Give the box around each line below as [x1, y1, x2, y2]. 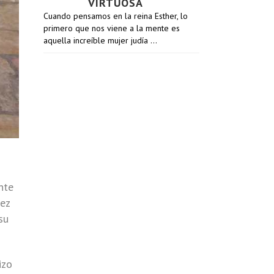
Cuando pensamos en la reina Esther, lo [43, 10, 188, 21]
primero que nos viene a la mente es [43, 23, 180, 34]
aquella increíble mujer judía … [43, 35, 157, 46]
